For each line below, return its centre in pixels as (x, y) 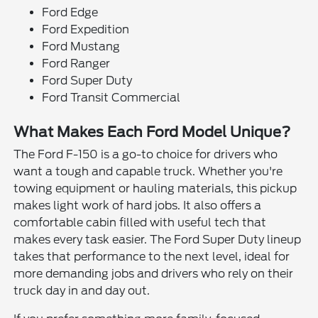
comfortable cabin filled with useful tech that (140, 222)
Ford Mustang (81, 46)
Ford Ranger (76, 63)
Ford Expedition (86, 29)
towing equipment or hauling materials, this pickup (155, 188)
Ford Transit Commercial (111, 97)
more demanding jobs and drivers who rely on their (154, 273)
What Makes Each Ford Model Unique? (152, 132)
